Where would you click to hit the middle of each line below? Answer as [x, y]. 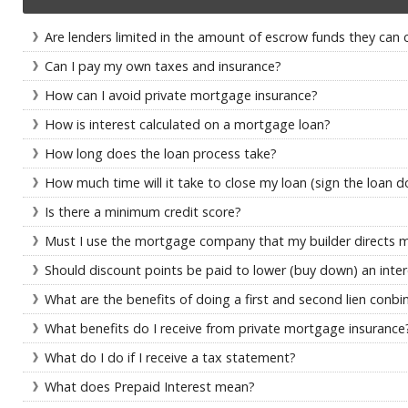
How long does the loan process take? [161, 153]
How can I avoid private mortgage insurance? [181, 95]
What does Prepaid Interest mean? [150, 387]
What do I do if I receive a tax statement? [170, 357]
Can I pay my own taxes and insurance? [163, 66]
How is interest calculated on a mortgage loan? [188, 124]
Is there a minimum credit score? [143, 212]
